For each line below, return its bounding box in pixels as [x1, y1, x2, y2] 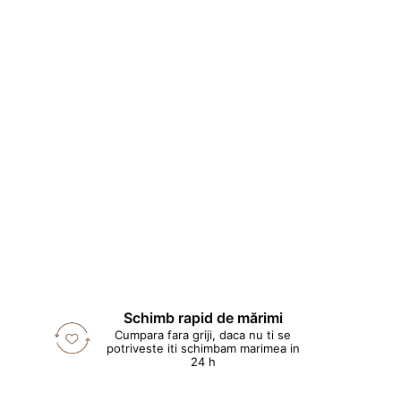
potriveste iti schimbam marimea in [106, 341, 300, 356]
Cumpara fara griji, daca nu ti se [115, 328, 292, 343]
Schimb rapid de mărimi [123, 309, 283, 328]
